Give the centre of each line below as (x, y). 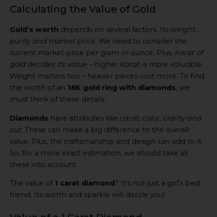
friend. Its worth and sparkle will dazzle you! (87, 195)
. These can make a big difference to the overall (105, 130)
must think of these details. (58, 100)
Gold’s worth (34, 30)
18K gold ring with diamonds (122, 88)
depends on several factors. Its (115, 30)
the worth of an (39, 88)
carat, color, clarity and (161, 118)
